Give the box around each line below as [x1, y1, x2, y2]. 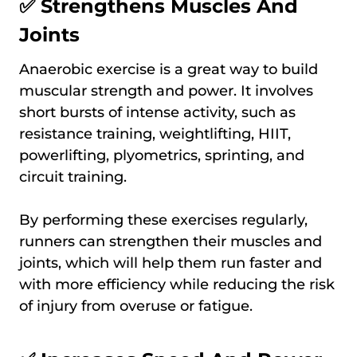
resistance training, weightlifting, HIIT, [19, 124, 291, 143]
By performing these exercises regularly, [19, 210, 308, 229]
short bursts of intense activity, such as [19, 103, 296, 121]
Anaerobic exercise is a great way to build [19, 60, 318, 78]
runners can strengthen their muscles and [19, 232, 322, 250]
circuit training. [19, 167, 127, 186]
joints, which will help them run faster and [19, 253, 322, 272]
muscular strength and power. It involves [19, 81, 313, 100]
